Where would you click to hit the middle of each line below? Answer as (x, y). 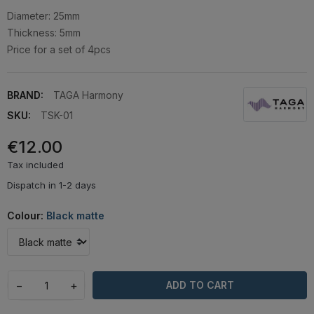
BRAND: (25, 95)
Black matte (75, 216)
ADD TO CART (200, 285)
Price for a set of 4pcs (59, 50)
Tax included (35, 165)
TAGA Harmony (88, 95)
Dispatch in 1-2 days (52, 185)
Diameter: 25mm (43, 16)
